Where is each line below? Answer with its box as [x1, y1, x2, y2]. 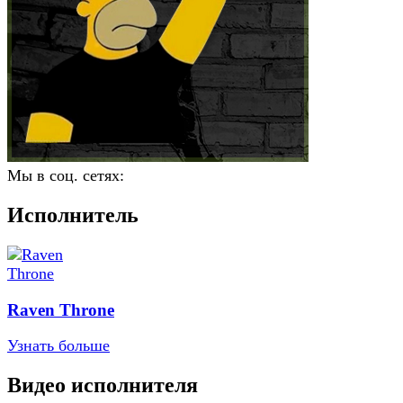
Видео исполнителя [7, 373, 198, 398]
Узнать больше [7, 336, 110, 355]
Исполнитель [7, 202, 139, 227]
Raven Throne [7, 300, 114, 319]
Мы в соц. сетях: [7, 166, 124, 184]
